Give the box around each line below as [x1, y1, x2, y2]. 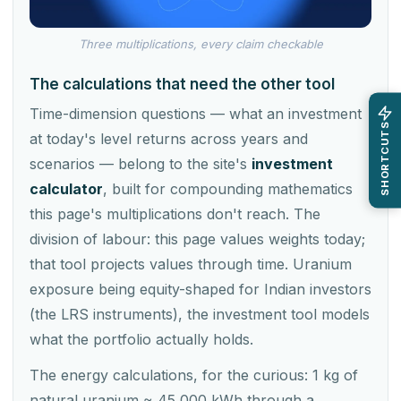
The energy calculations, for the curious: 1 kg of [30, 366, 358, 385]
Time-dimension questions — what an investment [30, 105, 362, 124]
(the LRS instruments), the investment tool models [30, 305, 370, 324]
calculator [30, 180, 103, 199]
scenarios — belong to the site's [30, 155, 252, 174]
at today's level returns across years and [30, 130, 308, 149]
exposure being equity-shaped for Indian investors [30, 280, 371, 299]
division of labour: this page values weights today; [30, 230, 365, 249]
